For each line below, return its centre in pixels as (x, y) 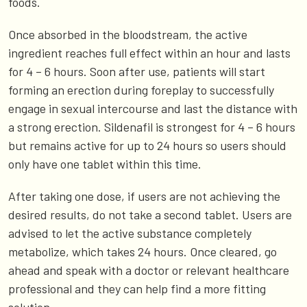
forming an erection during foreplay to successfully (141, 90)
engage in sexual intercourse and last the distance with (153, 109)
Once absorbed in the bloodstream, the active (128, 35)
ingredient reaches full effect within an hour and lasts (149, 53)
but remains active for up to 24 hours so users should (147, 146)
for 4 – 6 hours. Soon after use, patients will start (137, 72)
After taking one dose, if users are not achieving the (144, 196)
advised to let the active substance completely (130, 233)
